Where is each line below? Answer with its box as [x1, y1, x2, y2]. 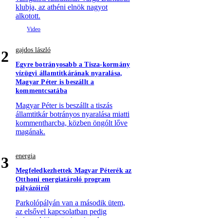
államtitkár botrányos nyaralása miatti [16, 110, 129, 119]
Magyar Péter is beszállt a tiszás [16, 101, 112, 110]
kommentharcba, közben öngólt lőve [16, 119, 127, 127]
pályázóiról [16, 184, 50, 192]
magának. [16, 127, 45, 136]
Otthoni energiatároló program [16, 176, 111, 183]
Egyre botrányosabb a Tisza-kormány [16, 61, 130, 69]
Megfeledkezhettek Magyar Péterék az [16, 167, 132, 175]
